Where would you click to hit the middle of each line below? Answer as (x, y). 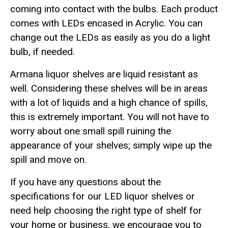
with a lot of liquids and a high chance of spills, (109, 103)
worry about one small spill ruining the (91, 131)
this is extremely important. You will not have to (110, 117)
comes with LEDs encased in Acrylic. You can (106, 23)
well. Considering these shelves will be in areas (109, 88)
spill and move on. (48, 160)
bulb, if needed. (42, 52)
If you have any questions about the (85, 182)
